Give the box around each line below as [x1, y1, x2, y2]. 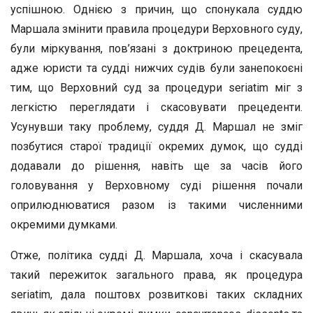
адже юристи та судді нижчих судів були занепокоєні [10, 61, 303, 75]
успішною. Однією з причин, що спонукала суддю [10, 3, 303, 16]
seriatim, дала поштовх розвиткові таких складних [10, 288, 303, 301]
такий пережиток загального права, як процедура [10, 268, 303, 282]
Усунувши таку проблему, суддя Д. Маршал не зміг [10, 120, 303, 133]
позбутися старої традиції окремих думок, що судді [10, 140, 303, 153]
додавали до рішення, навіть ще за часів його [10, 159, 303, 173]
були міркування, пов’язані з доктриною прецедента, [10, 42, 303, 55]
